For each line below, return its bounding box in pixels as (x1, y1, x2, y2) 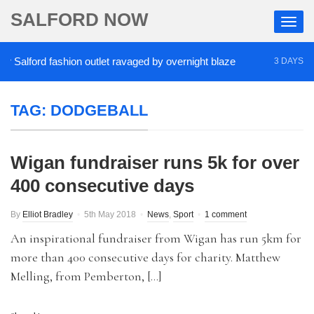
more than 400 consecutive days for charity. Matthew (11, 250, 280, 265)
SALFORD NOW (11, 9, 149, 30)
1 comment (205, 210, 247, 219)
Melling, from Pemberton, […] (11, 268, 162, 284)
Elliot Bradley (22, 210, 73, 219)
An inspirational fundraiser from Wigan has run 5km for (11, 231, 301, 246)
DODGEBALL (50, 102, 148, 119)
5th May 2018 (84, 210, 136, 219)
